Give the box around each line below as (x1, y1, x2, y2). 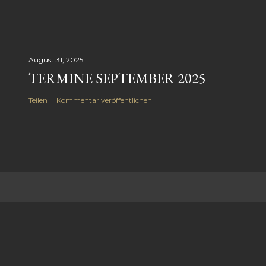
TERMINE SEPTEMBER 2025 (28, 69, 206, 87)
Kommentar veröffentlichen (56, 96, 152, 104)
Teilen (28, 96, 47, 104)
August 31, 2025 (28, 55, 83, 64)
